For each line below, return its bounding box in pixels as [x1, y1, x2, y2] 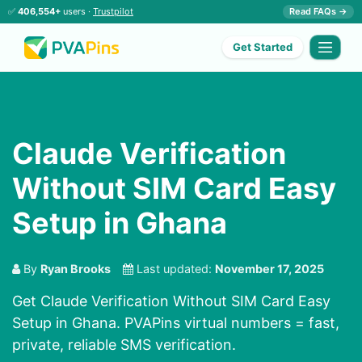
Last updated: [133, 262, 215, 276]
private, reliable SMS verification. [12, 336, 236, 354]
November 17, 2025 [215, 262, 324, 276]
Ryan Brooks [40, 262, 111, 276]
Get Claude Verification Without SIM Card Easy [12, 293, 330, 310]
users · [61, 6, 93, 17]
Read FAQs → [289, 6, 347, 17]
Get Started [233, 40, 293, 54]
